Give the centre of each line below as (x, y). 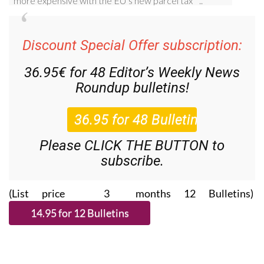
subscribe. (132, 161)
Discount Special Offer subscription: (132, 45)
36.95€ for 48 (67, 72)
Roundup (102, 88)
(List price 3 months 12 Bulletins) (132, 193)
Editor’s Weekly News (174, 72)
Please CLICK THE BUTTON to (132, 145)
